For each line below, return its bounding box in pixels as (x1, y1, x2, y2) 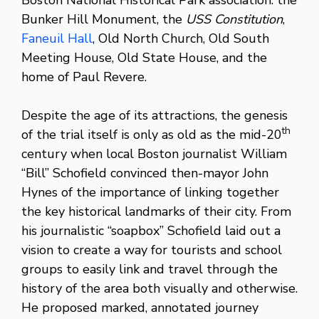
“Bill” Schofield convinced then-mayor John (21, 164, 268, 182)
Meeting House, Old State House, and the (21, 48, 267, 66)
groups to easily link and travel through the (21, 260, 278, 278)
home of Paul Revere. (21, 68, 147, 85)
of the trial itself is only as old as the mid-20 (21, 125, 282, 143)
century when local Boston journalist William (21, 145, 287, 162)
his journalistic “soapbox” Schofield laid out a (21, 221, 281, 239)
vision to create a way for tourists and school (21, 241, 282, 258)
